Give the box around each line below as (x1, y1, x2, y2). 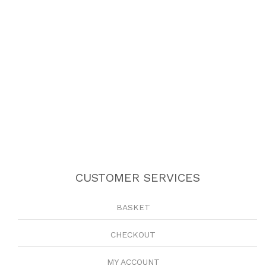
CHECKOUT (110, 230, 156, 240)
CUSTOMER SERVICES (75, 170, 200, 185)
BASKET (116, 202, 150, 213)
